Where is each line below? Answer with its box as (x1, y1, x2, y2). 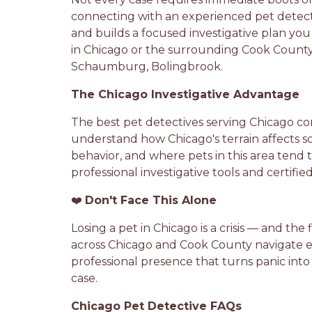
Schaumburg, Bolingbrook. (71, 60, 223, 73)
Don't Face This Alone (85, 194, 217, 207)
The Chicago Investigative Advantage (71, 88, 299, 101)
